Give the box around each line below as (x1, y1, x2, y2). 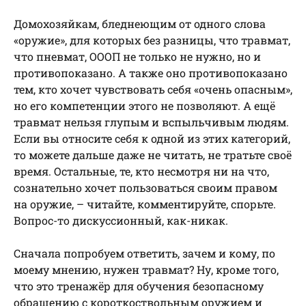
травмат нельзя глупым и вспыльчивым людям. (14, 115, 289, 130)
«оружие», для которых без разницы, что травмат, (14, 33, 290, 48)
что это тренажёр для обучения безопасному (14, 279, 264, 294)
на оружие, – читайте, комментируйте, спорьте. (14, 197, 276, 212)
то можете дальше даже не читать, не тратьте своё (14, 148, 292, 163)
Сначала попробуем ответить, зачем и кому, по (14, 246, 275, 261)
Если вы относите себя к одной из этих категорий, (14, 131, 290, 146)
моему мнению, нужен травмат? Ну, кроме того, (14, 262, 279, 277)
